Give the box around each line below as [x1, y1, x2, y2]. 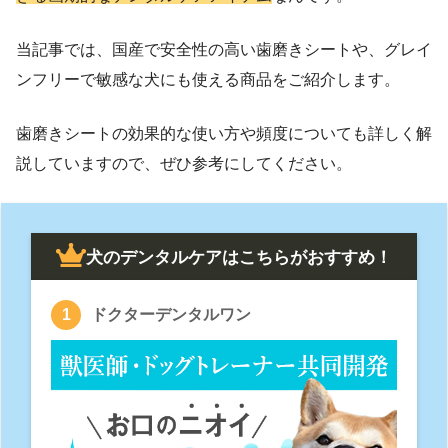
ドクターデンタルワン [91, 306, 251, 324]
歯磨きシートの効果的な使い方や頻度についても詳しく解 [16, 125, 432, 143]
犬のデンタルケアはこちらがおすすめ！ [86, 246, 392, 268]
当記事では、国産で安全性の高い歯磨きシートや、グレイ [16, 41, 432, 59]
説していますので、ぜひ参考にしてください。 [16, 155, 352, 173]
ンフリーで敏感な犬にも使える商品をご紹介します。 [16, 71, 400, 89]
